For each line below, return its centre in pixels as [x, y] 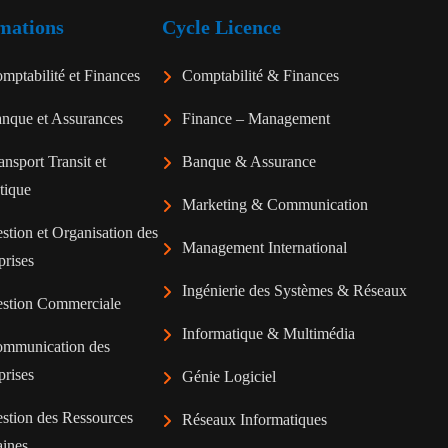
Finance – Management [256, 118]
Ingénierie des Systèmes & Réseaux [294, 290]
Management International [264, 247]
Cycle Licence [221, 27]
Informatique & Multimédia [268, 333]
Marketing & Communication [275, 204]
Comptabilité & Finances [260, 75]
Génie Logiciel [229, 376]
